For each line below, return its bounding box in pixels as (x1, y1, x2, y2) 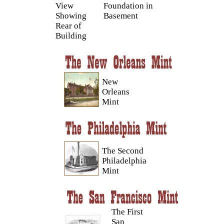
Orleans (102, 87, 129, 96)
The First (111, 207, 143, 216)
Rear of (55, 21, 81, 30)
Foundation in (103, 1, 153, 10)
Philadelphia (102, 156, 146, 165)
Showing (55, 11, 86, 20)
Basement (103, 11, 138, 20)
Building (55, 31, 86, 40)
